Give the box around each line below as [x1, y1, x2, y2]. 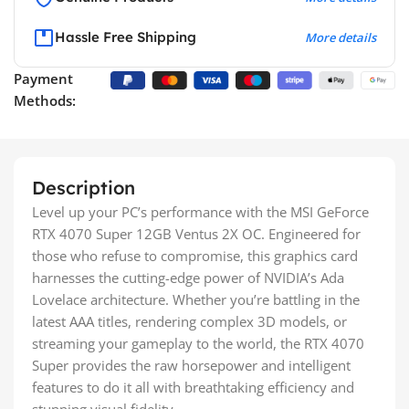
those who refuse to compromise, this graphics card [32, 246, 358, 265]
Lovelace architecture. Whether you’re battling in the [32, 289, 360, 309]
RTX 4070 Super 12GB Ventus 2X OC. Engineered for [32, 224, 361, 243]
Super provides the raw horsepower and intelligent [32, 355, 351, 374]
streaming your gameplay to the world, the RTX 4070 [32, 333, 364, 352]
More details [304, 28, 376, 46]
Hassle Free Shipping [55, 27, 197, 46]
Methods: [14, 90, 77, 110]
